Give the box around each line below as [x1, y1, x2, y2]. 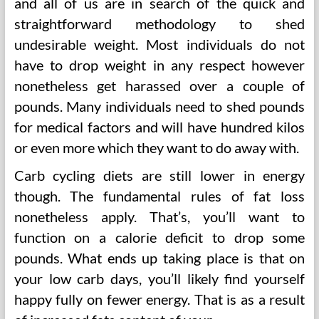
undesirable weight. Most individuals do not [14, 36, 305, 53]
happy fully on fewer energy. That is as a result [14, 291, 305, 308]
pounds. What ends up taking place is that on [14, 249, 305, 266]
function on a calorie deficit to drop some [14, 229, 305, 246]
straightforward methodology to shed [14, 15, 305, 32]
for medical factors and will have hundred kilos [14, 118, 305, 135]
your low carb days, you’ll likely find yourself [14, 270, 305, 287]
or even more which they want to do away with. [14, 139, 299, 156]
